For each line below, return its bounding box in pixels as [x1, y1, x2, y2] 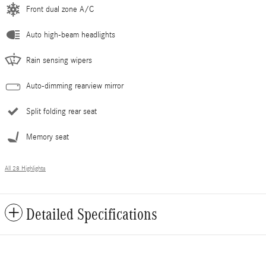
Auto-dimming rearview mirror [26, 81, 123, 91]
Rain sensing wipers [26, 55, 92, 65]
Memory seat [26, 132, 69, 142]
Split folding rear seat [26, 106, 97, 116]
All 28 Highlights [5, 164, 46, 172]
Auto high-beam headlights [26, 30, 115, 40]
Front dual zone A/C [26, 4, 94, 14]
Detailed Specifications [26, 205, 157, 223]
